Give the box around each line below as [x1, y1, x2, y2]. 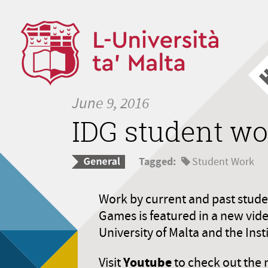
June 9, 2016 [72, 93, 149, 113]
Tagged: [139, 154, 176, 169]
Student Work [192, 155, 254, 169]
